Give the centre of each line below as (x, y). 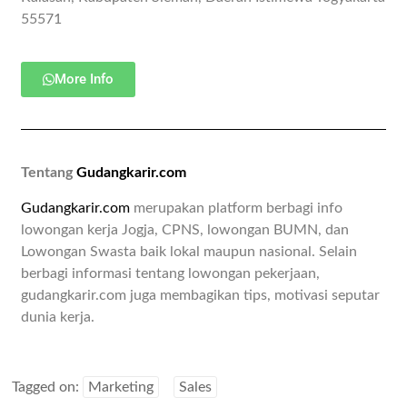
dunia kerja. (58, 318)
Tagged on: (48, 387)
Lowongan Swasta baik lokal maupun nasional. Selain (189, 252)
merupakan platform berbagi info (237, 208)
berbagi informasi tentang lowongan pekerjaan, (171, 274)
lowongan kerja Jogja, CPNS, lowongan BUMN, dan (185, 230)
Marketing (121, 387)
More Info (84, 79)
